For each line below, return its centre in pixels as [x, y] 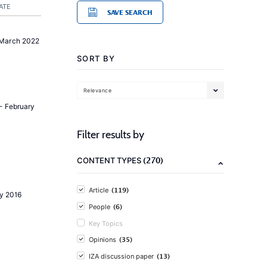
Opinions [103, 240]
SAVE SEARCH [130, 12]
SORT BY [96, 58]
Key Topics [106, 223]
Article [99, 190]
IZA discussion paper [121, 256]
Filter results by [111, 135]
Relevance [98, 90]
